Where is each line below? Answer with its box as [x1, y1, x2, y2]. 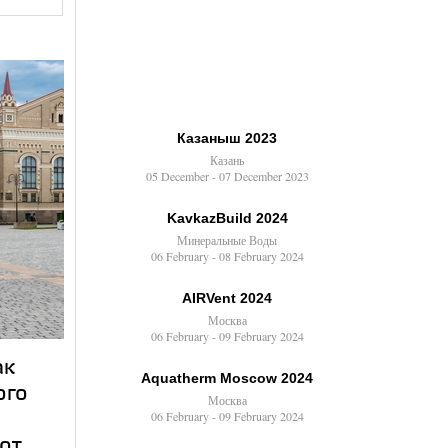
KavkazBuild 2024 [166, 210, 288, 226]
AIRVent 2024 [182, 290, 272, 306]
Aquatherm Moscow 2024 [141, 370, 313, 386]
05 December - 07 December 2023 [145, 168, 309, 184]
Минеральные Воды [177, 232, 277, 248]
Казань [210, 152, 244, 168]
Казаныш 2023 [177, 130, 277, 146]
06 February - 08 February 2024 [150, 248, 304, 264]
